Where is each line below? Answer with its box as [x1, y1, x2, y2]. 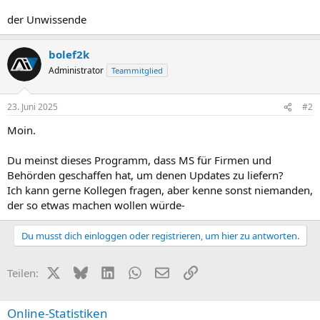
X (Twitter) [59, 264, 111, 279]
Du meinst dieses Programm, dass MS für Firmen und [7, 153, 271, 167]
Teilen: [7, 266, 39, 280]
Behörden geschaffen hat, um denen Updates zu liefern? [7, 168, 284, 182]
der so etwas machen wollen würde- [7, 198, 185, 212]
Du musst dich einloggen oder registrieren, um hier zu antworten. [21, 229, 299, 242]
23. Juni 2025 [7, 101, 58, 113]
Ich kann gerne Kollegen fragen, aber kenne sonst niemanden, [7, 183, 313, 197]
